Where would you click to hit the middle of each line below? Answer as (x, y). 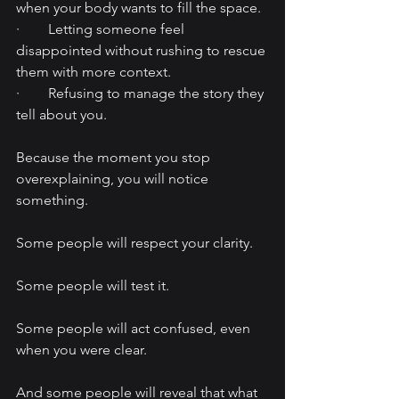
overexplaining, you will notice (114, 179)
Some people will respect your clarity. (134, 243)
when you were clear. (81, 350)
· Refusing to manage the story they (142, 94)
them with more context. (94, 72)
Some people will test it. (93, 286)
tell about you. (61, 115)
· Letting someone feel (102, 29)
